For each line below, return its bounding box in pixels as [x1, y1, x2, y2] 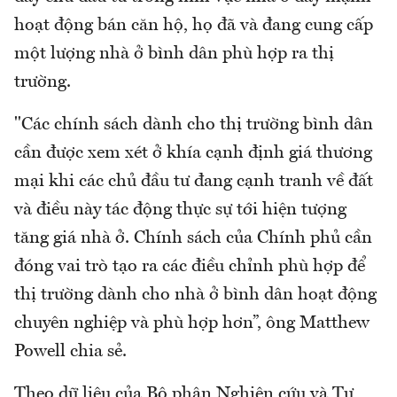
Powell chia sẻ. [14, 343, 127, 362]
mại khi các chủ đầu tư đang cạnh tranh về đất [14, 173, 373, 191]
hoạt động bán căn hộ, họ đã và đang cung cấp [14, 17, 373, 35]
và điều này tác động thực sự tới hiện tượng [14, 201, 346, 220]
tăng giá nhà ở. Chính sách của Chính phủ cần [14, 230, 372, 248]
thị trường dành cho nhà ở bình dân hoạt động [14, 286, 377, 305]
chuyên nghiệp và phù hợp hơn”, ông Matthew [14, 315, 370, 333]
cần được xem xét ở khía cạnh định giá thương [14, 144, 372, 163]
